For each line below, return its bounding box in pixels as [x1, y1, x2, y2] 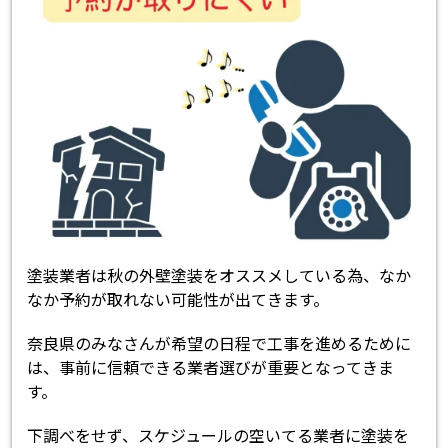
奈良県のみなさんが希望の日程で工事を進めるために [27, 330, 412, 355]
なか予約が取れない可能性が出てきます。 [27, 286, 330, 311]
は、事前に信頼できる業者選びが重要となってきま [27, 354, 395, 379]
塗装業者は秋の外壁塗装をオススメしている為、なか [27, 262, 412, 287]
